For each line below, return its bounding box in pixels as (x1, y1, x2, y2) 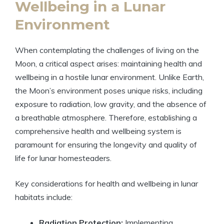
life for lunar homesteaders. (15, 153, 111, 163)
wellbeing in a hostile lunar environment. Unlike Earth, (15, 72, 204, 82)
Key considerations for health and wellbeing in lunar (15, 178, 198, 189)
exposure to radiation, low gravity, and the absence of (15, 99, 206, 109)
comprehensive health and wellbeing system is (15, 126, 181, 136)
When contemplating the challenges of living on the (15, 45, 199, 55)
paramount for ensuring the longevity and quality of (15, 139, 197, 150)
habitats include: (15, 192, 72, 202)
